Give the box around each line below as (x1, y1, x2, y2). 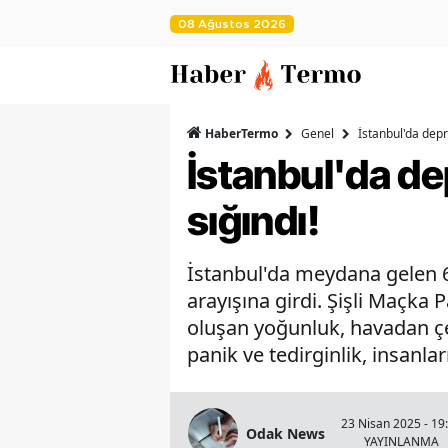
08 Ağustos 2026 (178, 17, 286, 30)
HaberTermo (202, 125, 281, 143)
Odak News (246, 423, 325, 443)
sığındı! (187, 196, 319, 246)
